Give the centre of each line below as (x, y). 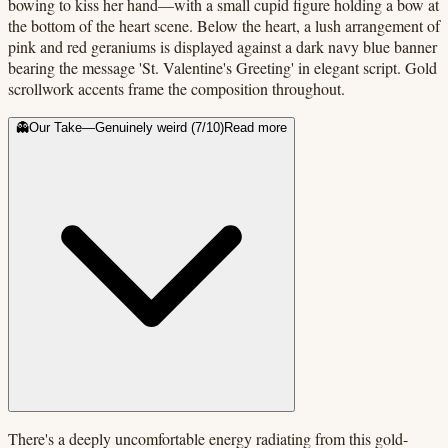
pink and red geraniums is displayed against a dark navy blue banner (222, 46)
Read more (255, 127)
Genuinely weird (141, 127)
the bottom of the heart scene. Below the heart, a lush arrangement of (224, 25)
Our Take (55, 127)
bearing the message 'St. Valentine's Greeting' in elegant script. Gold (222, 67)
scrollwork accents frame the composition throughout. (176, 88)
